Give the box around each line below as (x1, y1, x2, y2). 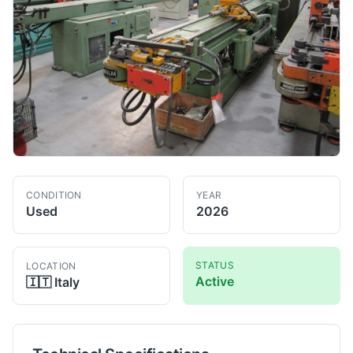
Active (195, 273, 234, 289)
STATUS (195, 258, 234, 271)
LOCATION (26, 259, 76, 272)
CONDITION (26, 188, 82, 201)
